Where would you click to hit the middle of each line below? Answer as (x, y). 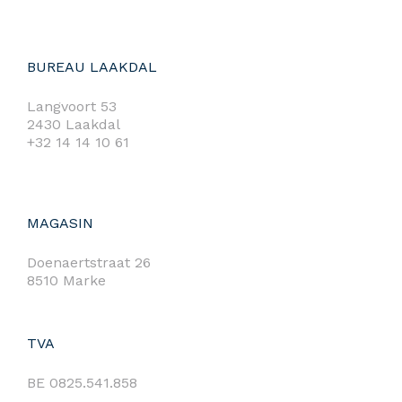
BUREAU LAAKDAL (92, 66)
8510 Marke (66, 280)
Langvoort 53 (72, 106)
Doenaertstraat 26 (89, 262)
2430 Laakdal (74, 124)
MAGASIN (60, 223)
